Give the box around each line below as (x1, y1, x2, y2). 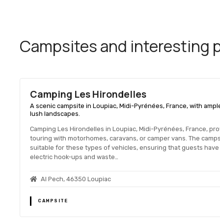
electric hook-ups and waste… (30, 153, 119, 161)
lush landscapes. (30, 110, 81, 118)
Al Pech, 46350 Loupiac (41, 175, 111, 183)
